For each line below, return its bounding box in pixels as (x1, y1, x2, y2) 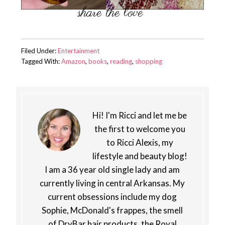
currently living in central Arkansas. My (40, 177, 185, 188)
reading (109, 57, 132, 65)
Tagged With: (21, 57, 61, 65)
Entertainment (57, 46, 99, 55)
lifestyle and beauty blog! (92, 150, 187, 161)
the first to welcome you (94, 123, 185, 134)
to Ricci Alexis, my (106, 137, 173, 148)
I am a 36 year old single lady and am (45, 164, 180, 175)
